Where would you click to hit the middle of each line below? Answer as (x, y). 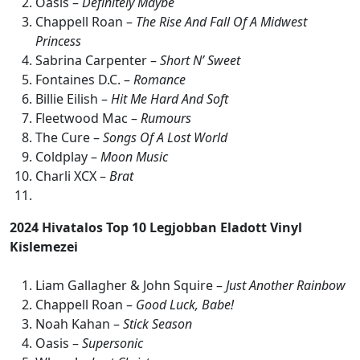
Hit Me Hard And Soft (170, 99)
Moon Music (134, 157)
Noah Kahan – (79, 324)
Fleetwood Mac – (88, 119)
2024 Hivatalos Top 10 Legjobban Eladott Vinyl (156, 228)
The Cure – (69, 138)
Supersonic (112, 344)
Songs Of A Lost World (165, 138)
